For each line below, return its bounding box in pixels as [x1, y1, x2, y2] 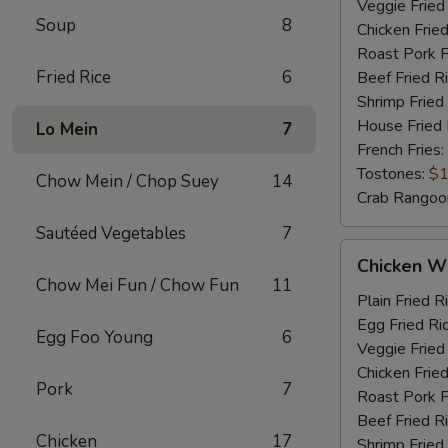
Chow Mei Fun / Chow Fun [36, 274, 239, 297]
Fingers [340, 336, 391, 358]
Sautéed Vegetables [36, 222, 186, 245]
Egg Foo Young [36, 326, 153, 349]
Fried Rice [36, 66, 111, 89]
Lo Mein [36, 118, 98, 141]
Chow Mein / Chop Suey [36, 170, 219, 193]
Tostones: [357, 163, 429, 185]
